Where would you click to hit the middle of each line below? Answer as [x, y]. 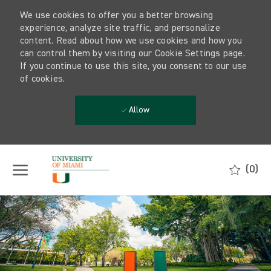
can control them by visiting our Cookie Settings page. [132, 54]
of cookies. [42, 79]
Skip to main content [135, 150]
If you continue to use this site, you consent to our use [133, 67]
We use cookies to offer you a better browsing [116, 16]
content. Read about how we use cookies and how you [131, 41]
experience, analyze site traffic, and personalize [120, 28]
